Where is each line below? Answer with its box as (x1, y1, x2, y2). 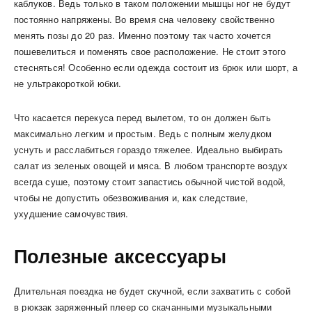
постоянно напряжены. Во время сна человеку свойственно (14, 12, 274, 26)
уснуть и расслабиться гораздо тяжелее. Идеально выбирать (14, 142, 283, 156)
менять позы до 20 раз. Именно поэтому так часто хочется (14, 28, 272, 42)
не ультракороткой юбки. (14, 76, 122, 90)
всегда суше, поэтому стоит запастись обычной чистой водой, (14, 174, 286, 188)
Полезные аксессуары (14, 242, 226, 269)
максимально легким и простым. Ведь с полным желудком (14, 126, 272, 140)
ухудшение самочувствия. (14, 206, 129, 220)
